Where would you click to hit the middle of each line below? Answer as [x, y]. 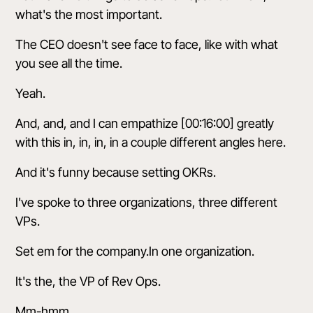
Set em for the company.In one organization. [135, 251]
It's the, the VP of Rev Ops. [88, 281]
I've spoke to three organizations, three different [147, 202]
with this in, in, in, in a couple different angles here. [151, 142]
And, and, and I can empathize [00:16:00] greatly [145, 123]
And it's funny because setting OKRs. [116, 172]
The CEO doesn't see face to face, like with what [147, 44]
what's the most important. [89, 14]
